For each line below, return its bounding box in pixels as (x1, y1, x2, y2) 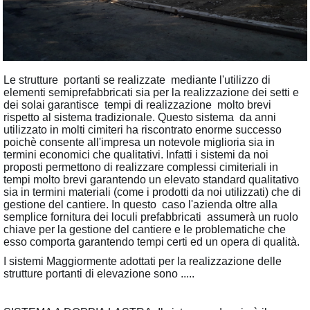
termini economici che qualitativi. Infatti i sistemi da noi (3, 149, 268, 161)
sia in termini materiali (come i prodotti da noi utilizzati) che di (3, 186, 301, 199)
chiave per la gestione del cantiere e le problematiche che (3, 224, 286, 236)
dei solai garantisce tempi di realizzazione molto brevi (3, 99, 271, 111)
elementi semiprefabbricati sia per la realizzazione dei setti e (3, 86, 299, 99)
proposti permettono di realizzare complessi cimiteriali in (3, 161, 278, 174)
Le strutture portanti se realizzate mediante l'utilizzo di (3, 74, 271, 86)
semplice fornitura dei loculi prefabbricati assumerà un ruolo (3, 211, 298, 224)
